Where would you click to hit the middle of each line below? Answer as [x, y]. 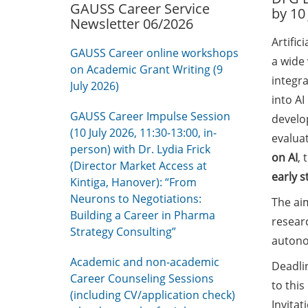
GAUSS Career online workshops [154, 53]
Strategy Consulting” [123, 232]
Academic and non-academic [145, 262]
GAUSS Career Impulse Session [150, 116]
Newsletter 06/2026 [132, 24]
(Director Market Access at [139, 166]
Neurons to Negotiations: [136, 199]
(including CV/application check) [153, 295]
